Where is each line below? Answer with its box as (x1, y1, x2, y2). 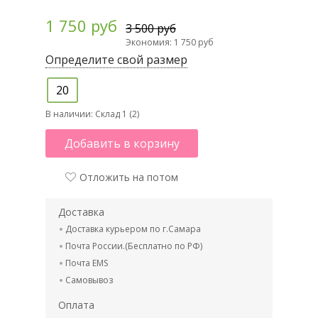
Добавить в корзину (64, 136, 180, 152)
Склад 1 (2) (95, 108, 139, 121)
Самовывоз (65, 274, 113, 287)
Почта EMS (65, 257, 108, 270)
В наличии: (45, 108, 93, 121)
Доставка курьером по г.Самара (65, 223, 201, 236)
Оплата (58, 298, 94, 312)
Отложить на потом (79, 170, 178, 185)
